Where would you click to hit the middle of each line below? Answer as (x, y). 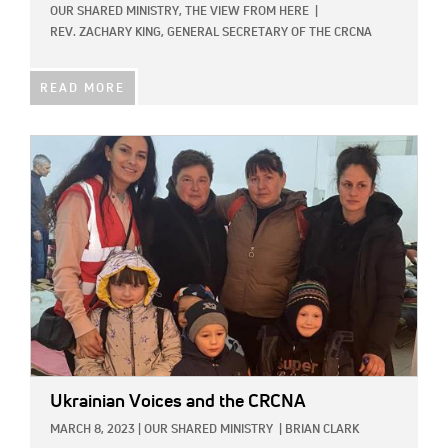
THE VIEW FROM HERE (247, 12)
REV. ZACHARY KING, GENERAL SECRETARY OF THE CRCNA (211, 33)
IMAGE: (53, 147)
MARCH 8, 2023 (92, 430)
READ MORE (82, 89)
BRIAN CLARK (322, 430)
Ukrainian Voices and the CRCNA (178, 402)
